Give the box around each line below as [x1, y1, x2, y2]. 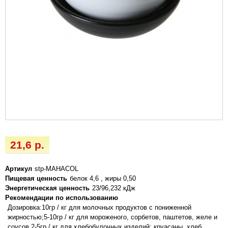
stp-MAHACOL [35, 164, 78, 173]
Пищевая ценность [5, 174, 67, 182]
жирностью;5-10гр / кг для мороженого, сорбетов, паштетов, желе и [8, 213, 217, 221]
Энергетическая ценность [5, 184, 90, 192]
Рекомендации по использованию [5, 193, 118, 202]
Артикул [5, 164, 32, 173]
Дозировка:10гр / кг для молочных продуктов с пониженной [8, 203, 191, 211]
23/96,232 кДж [92, 184, 135, 192]
